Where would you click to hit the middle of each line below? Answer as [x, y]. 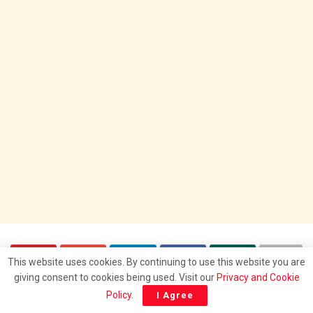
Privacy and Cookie [258, 277]
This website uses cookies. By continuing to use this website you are [156, 262]
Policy [118, 295]
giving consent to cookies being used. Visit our [115, 277]
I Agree [175, 295]
